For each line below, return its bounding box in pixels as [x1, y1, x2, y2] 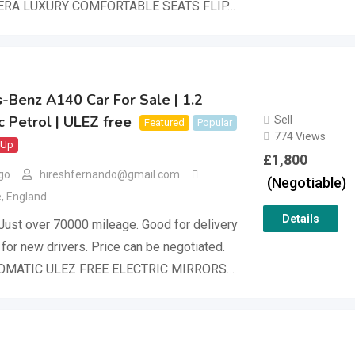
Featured [144, 116, 185, 128]
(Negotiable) [266, 174, 346, 191]
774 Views [273, 129, 326, 143]
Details [281, 212, 319, 225]
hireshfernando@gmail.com [40, 168, 180, 181]
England [4, 190, 47, 204]
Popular [197, 116, 232, 128]
